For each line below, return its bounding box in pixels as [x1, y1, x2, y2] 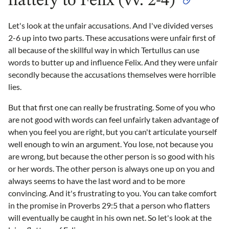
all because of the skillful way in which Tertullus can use [8, 45, 199, 55]
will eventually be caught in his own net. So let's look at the [8, 213, 212, 223]
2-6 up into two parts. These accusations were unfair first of [8, 33, 215, 43]
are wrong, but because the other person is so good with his [8, 151, 215, 162]
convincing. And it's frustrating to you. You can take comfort [8, 188, 217, 198]
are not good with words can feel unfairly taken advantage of [8, 114, 219, 125]
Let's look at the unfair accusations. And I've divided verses [8, 20, 213, 31]
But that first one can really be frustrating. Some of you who [8, 102, 215, 112]
